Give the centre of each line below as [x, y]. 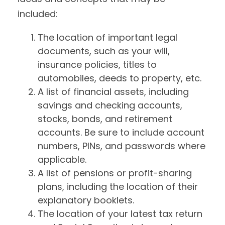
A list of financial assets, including [113, 92]
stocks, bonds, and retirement [105, 119]
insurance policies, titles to [97, 65]
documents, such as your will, [104, 51]
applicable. [62, 159]
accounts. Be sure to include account [121, 132]
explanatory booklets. [86, 200]
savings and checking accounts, [110, 105]
